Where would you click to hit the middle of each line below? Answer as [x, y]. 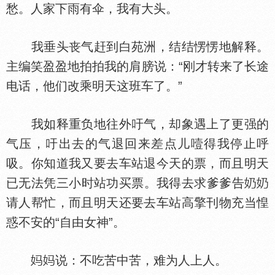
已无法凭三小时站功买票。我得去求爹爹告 [125, 183]
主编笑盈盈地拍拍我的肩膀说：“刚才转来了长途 [137, 66]
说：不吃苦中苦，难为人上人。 [141, 260]
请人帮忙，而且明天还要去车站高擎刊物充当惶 [137, 203]
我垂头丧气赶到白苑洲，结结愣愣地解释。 [137, 47]
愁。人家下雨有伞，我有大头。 [92, 9]
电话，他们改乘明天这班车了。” [94, 86]
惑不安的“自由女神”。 [66, 222]
